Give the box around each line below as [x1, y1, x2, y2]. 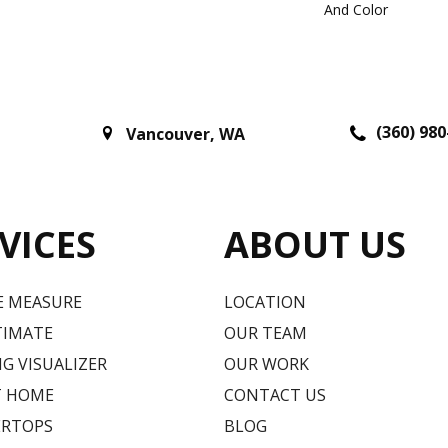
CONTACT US [224, 383, 326, 406]
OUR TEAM [224, 321, 307, 344]
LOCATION [224, 290, 306, 313]
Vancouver [126, 123, 210, 146]
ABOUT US [224, 219, 406, 269]
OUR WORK [224, 352, 309, 375]
